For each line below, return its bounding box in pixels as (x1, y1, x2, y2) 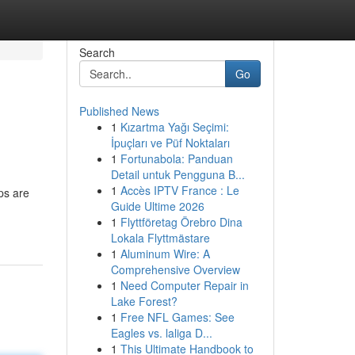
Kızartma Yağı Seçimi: (120, 119, 229, 135)
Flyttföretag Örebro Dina (120, 214, 242, 230)
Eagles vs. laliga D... (110, 325, 212, 341)
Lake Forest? (110, 293, 177, 309)
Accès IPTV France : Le (120, 182, 239, 198)
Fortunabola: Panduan (120, 151, 233, 166)
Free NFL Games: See (120, 309, 235, 325)
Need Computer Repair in (120, 277, 249, 293)
